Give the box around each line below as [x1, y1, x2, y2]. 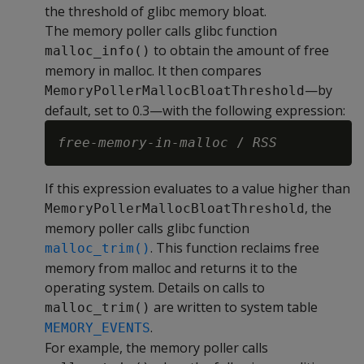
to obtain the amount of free [150, 41, 329, 59]
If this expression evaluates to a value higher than [45, 180, 350, 197]
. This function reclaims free [150, 239, 319, 257]
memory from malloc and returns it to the [45, 259, 297, 277]
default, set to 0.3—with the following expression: [45, 102, 345, 119]
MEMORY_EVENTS [45, 320, 150, 336]
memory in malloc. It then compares [45, 62, 262, 80]
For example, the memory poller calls [45, 339, 268, 357]
